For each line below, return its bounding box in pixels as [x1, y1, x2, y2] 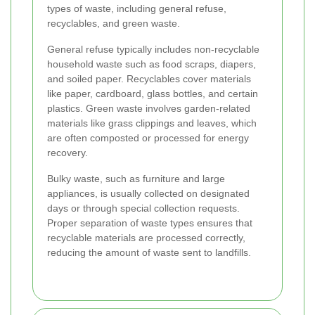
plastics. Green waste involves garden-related [47, 103, 250, 115]
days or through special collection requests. [47, 202, 240, 214]
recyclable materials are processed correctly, [47, 232, 245, 244]
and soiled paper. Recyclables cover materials [47, 73, 251, 85]
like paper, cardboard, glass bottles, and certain [47, 88, 258, 100]
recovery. [47, 147, 88, 159]
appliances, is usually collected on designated [47, 188, 250, 200]
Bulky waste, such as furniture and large [47, 173, 225, 185]
